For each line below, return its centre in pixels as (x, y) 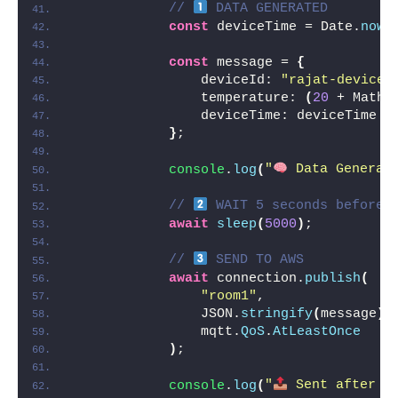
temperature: (189, 98)
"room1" (229, 296)
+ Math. (361, 98)
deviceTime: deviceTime (225, 115)
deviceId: (177, 80)
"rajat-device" (337, 80)
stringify (277, 314)
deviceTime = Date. (285, 27)
